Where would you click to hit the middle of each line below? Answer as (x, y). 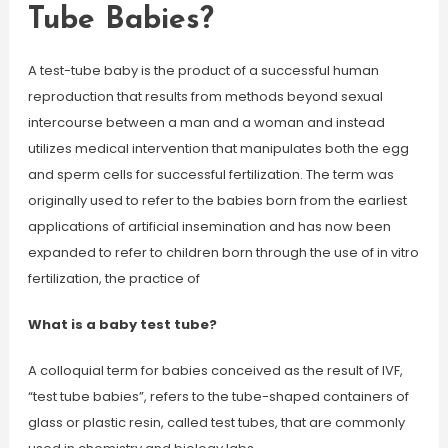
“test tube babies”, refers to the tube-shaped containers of (218, 396)
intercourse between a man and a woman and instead (206, 122)
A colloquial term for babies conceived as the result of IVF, (215, 370)
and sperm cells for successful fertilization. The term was (210, 174)
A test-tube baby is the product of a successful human (203, 70)
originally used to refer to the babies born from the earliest (217, 200)
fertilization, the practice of (113, 278)
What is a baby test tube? (122, 324)
